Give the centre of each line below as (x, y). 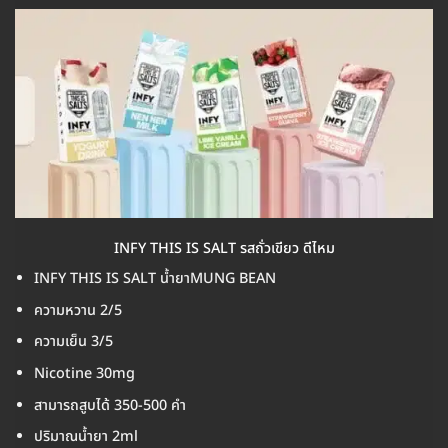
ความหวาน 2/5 (77, 310)
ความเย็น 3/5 (73, 342)
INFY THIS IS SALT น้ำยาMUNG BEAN (154, 279)
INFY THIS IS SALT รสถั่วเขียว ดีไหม (224, 248)
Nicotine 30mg (84, 374)
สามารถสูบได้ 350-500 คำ (109, 405)
